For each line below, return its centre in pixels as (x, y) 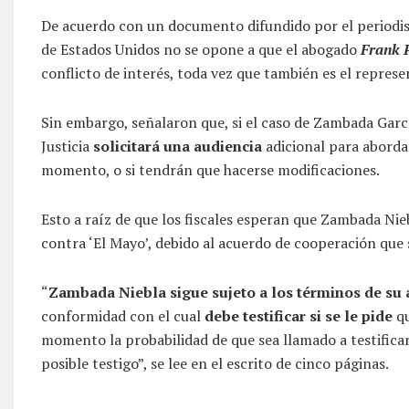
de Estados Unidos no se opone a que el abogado (199, 49)
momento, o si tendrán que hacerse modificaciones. (210, 169)
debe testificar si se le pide (299, 315)
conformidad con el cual (121, 315)
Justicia (67, 146)
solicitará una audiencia (179, 146)
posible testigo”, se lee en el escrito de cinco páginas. (215, 363)
